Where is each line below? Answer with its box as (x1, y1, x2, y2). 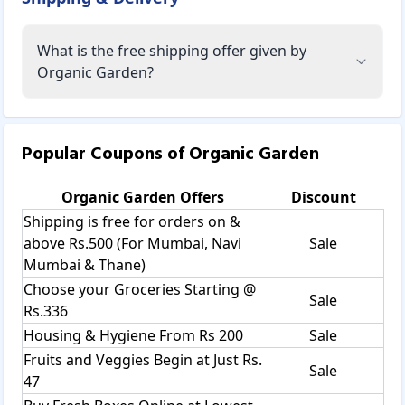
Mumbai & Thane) (24, 254, 146, 275)
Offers (175, 186, 224, 207)
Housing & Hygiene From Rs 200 (24, 325, 243, 345)
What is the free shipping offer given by (37, 40, 306, 61)
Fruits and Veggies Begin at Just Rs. (24, 349, 262, 370)
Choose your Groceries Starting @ (24, 278, 256, 299)
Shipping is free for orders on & (24, 211, 240, 231)
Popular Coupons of (22, 139, 189, 169)
